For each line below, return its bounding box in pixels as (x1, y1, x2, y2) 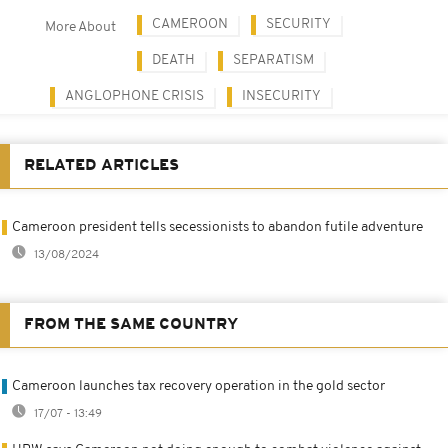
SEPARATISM (233, 52, 314, 68)
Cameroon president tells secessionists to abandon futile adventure (12, 219, 423, 235)
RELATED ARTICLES (24, 157, 179, 174)
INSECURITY (242, 88, 321, 104)
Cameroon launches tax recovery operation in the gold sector (12, 378, 385, 394)
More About (45, 19, 116, 35)
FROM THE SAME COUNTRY (24, 316, 238, 333)
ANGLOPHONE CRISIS (65, 88, 204, 104)
